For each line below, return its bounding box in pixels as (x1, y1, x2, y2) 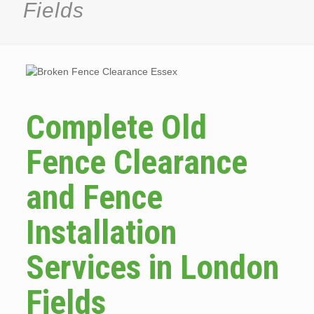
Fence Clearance (25, 142, 247, 182)
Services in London (25, 247, 279, 287)
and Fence (25, 177, 163, 217)
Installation (25, 212, 177, 252)
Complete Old (25, 107, 207, 147)
